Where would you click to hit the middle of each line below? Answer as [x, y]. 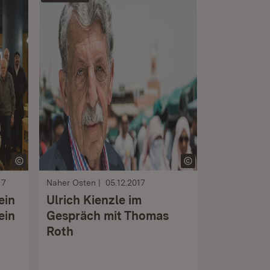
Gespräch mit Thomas [108, 216]
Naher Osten [71, 183]
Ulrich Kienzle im [94, 200]
